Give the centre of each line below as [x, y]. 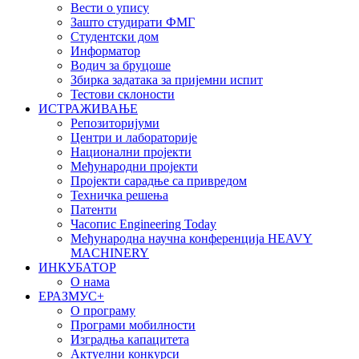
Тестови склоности [123, 95]
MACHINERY [110, 253]
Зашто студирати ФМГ [133, 22]
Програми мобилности [133, 325]
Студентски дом [115, 37]
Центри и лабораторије [134, 138]
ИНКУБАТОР [77, 268]
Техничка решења [119, 196]
